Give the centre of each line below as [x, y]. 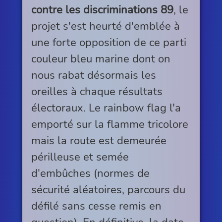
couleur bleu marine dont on [101, 58]
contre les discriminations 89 [102, 9]
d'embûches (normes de [90, 173]
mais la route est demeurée [99, 140]
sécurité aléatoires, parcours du [108, 189]
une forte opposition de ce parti [109, 42]
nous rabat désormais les [93, 75]
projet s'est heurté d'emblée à [105, 26]
